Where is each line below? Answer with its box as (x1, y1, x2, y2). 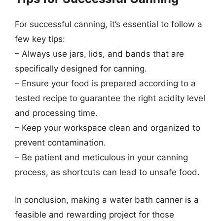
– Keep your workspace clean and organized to (15, 123, 200, 133)
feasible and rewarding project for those (15, 209, 174, 220)
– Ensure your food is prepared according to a (15, 78, 196, 88)
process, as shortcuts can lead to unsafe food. (15, 167, 200, 177)
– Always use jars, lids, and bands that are (15, 49, 184, 59)
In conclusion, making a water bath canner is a (15, 194, 199, 205)
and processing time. (15, 108, 98, 118)
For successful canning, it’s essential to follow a (15, 19, 202, 29)
